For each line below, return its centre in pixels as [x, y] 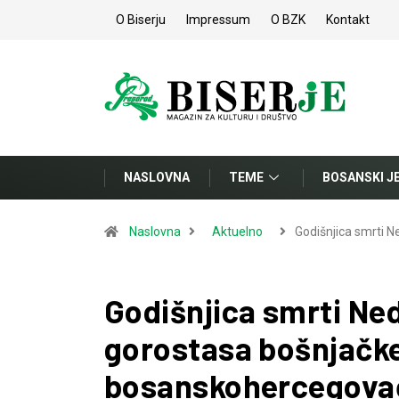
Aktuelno [237, 232]
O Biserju [141, 20]
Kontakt [348, 20]
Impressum [218, 20]
